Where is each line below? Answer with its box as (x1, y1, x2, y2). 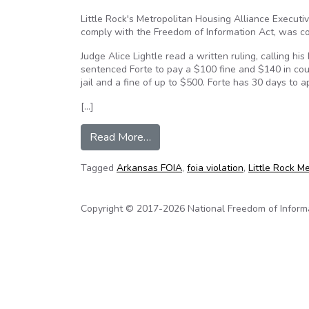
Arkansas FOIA (117, 161, 182, 175)
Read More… (90, 130, 151, 145)
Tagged (81, 161, 117, 175)
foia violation (187, 161, 243, 175)
